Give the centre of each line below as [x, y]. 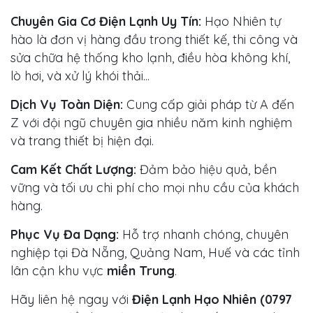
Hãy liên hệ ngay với [71, 300]
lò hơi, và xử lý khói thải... [80, 76]
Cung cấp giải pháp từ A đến [209, 105]
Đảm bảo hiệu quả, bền [206, 170]
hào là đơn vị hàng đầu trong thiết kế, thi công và [154, 40]
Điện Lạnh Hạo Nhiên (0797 [212, 300]
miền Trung [141, 271]
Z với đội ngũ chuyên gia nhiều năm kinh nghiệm [151, 123]
